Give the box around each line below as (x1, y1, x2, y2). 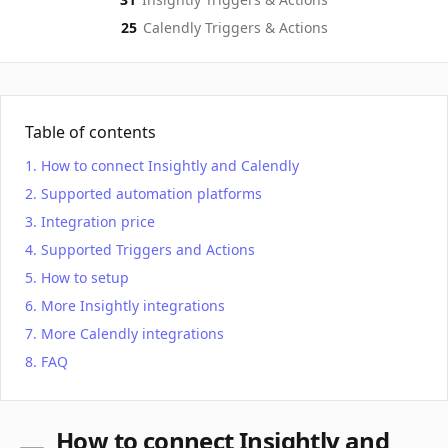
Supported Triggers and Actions (41, 240, 255, 259)
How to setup (41, 268, 129, 287)
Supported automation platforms (41, 184, 262, 203)
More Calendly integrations (41, 324, 224, 343)
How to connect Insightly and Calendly (41, 156, 299, 175)
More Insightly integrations (41, 296, 225, 315)
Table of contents (25, 121, 156, 143)
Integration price (41, 212, 155, 231)
